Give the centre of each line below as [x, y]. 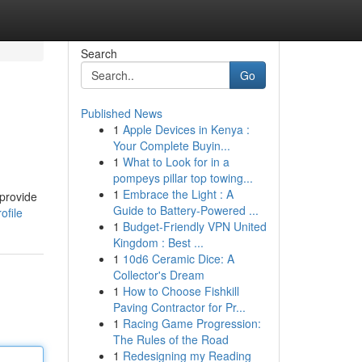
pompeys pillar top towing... [183, 178]
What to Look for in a [176, 162]
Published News [121, 113]
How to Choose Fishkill [181, 291]
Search [99, 53]
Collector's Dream [158, 275]
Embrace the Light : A [178, 194]
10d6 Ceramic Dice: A [178, 259]
